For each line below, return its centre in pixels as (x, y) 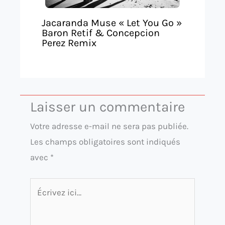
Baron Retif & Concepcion (100, 33)
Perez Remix (69, 43)
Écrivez (44, 185)
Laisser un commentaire (107, 107)
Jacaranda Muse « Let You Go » (111, 23)
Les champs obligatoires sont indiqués (105, 142)
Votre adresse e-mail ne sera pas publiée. (109, 126)
